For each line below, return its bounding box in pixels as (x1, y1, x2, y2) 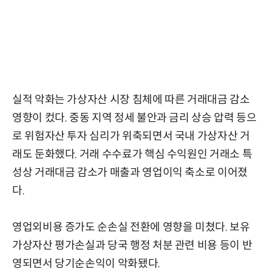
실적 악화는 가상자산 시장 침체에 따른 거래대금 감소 (12, 93, 250, 107)
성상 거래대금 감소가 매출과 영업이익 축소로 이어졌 (12, 166, 248, 180)
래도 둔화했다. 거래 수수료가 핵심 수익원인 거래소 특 (12, 148, 253, 161)
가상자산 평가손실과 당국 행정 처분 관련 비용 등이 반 (12, 239, 253, 253)
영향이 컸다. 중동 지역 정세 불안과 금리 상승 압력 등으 (12, 111, 257, 125)
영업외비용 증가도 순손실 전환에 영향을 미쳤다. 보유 (12, 220, 250, 234)
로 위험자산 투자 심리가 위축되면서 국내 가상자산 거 (12, 129, 250, 143)
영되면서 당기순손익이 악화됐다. (12, 257, 160, 271)
